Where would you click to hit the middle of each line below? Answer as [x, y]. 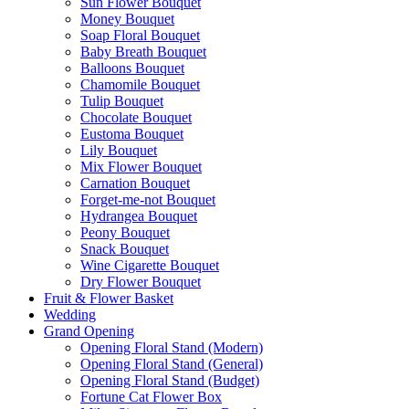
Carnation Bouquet [135, 183]
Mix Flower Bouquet [141, 167]
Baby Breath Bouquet [143, 52]
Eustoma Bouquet [132, 134]
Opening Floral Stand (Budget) [170, 380]
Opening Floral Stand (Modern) [172, 347]
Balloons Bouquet [132, 68]
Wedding [70, 315]
